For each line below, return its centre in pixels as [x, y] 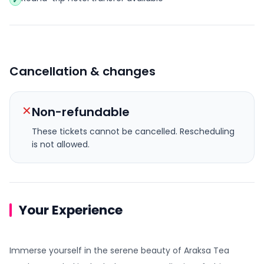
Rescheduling [206, 131]
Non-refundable [81, 112]
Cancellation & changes [82, 71]
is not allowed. [61, 144]
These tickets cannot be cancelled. [105, 131]
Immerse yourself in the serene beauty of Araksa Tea [119, 250]
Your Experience [71, 210]
